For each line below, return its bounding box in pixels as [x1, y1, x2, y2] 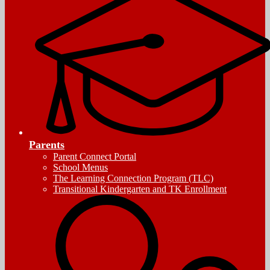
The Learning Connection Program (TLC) [53, 172, 213, 183]
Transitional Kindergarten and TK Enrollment [53, 183, 227, 194]
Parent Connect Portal [53, 151, 136, 162]
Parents [29, 138, 64, 151]
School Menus [53, 162, 108, 172]
